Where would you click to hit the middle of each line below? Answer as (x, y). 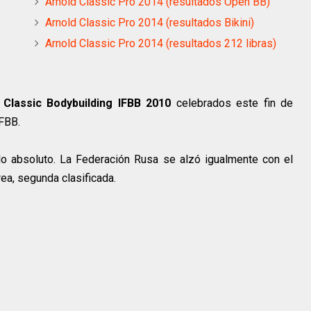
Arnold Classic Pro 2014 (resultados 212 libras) (161, 44)
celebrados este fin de (232, 103)
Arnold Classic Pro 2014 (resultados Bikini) (150, 23)
